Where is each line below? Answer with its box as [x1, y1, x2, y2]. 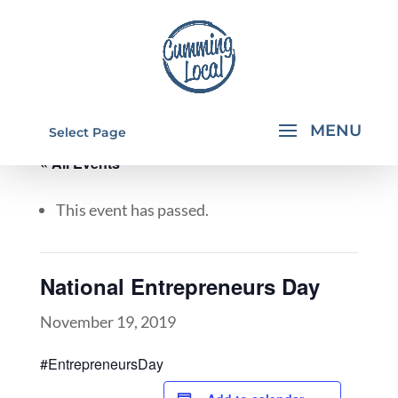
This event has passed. [55, 200, 209, 219]
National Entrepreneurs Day [39, 271, 320, 301]
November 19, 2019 [39, 312, 176, 331]
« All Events [39, 153, 120, 173]
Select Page [48, 124, 126, 140]
